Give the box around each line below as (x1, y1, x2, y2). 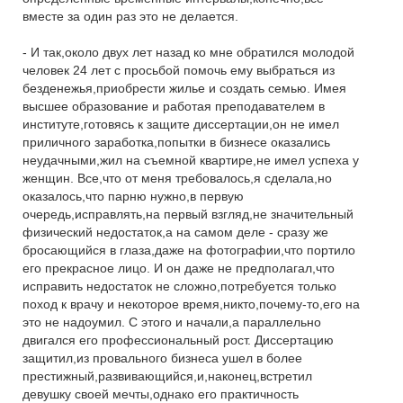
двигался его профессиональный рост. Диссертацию (22, 333, 334, 347)
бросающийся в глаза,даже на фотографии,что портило (22, 243, 355, 257)
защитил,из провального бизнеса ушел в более (22, 351, 302, 365)
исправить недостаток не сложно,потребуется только (22, 279, 336, 293)
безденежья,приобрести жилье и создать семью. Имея (22, 81, 346, 95)
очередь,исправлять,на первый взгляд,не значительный (22, 207, 354, 221)
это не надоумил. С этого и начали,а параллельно (22, 315, 321, 329)
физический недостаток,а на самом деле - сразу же (22, 225, 328, 239)
